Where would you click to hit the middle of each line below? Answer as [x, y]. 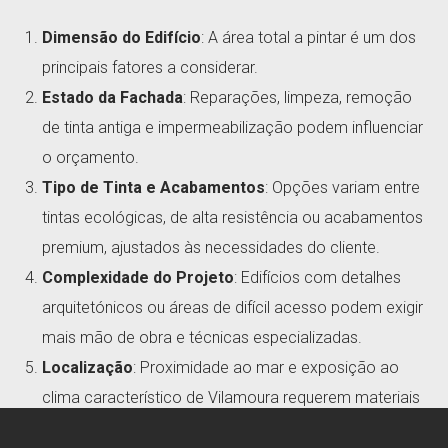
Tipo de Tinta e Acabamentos [154, 187]
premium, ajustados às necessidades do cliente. [211, 247]
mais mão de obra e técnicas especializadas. [202, 337]
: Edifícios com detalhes [318, 277]
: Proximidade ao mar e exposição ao [266, 367]
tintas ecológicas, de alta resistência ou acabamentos [233, 217]
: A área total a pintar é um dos [309, 37]
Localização [88, 367]
